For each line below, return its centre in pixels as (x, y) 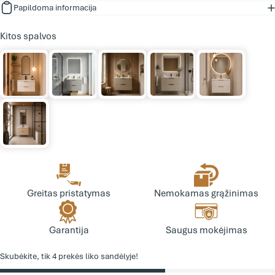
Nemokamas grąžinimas (206, 193)
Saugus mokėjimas (206, 230)
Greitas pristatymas (69, 193)
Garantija (69, 230)
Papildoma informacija (55, 8)
